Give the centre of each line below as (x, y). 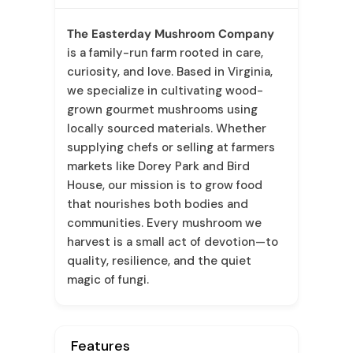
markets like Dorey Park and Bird (158, 166)
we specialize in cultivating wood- (165, 91)
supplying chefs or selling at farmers (171, 147)
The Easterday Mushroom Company (170, 34)
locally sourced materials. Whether (166, 128)
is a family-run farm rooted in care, (165, 53)
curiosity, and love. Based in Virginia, (169, 72)
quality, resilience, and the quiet (159, 261)
